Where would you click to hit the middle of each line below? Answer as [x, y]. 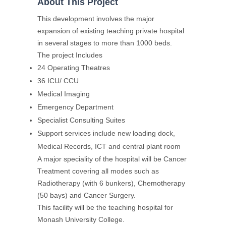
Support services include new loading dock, [106, 133]
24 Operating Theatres [74, 68]
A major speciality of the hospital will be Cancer [112, 159]
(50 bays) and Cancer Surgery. [87, 195]
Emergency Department [75, 107]
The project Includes [70, 55]
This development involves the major [96, 19]
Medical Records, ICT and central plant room [109, 147]
